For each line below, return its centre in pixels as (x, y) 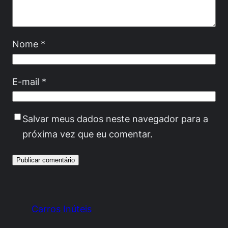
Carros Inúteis (62, 208)
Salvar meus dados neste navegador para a (115, 119)
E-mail (27, 81)
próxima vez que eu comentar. (88, 134)
